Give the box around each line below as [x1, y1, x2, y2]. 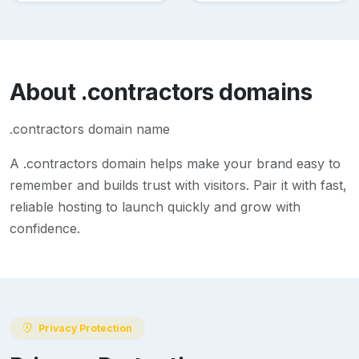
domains [213, 78, 313, 107]
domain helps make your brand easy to [98, 155, 341, 172]
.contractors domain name [10, 121, 170, 138]
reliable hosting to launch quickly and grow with [10, 199, 301, 216]
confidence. [10, 220, 80, 237]
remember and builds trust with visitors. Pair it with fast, [10, 177, 347, 194]
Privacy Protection [38, 321, 132, 334]
